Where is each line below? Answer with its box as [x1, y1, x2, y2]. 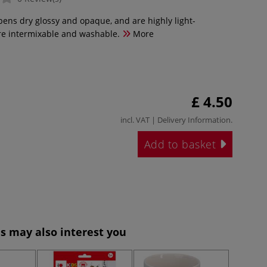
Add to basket [144, 136, 219, 151]
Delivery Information [157, 114, 231, 125]
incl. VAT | [120, 114, 157, 125]
